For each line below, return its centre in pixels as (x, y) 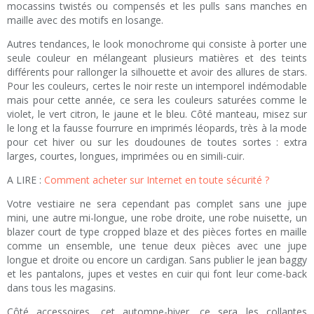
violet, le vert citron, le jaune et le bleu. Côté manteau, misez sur (157, 114)
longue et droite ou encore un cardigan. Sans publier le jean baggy (157, 260)
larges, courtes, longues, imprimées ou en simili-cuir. (126, 156)
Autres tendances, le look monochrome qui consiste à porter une (157, 44)
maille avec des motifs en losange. (85, 20)
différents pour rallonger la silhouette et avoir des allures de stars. (157, 72)
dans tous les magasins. (61, 288)
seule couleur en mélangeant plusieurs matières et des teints (157, 58)
